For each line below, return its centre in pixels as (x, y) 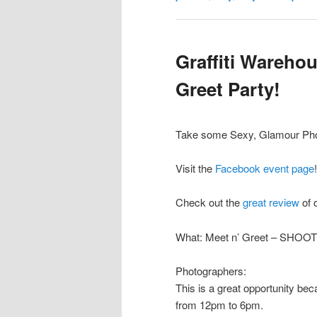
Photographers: (211, 271)
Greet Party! (228, 89)
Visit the (195, 168)
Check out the (209, 202)
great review (271, 202)
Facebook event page (265, 168)
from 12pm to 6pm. (219, 305)
